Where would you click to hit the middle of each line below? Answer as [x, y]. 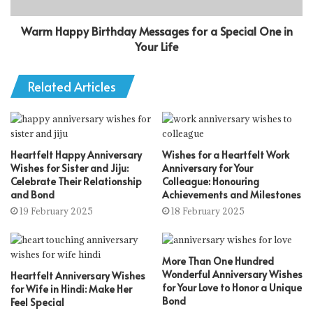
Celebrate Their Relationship [76, 181]
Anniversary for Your [208, 168]
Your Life [156, 46]
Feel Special [37, 302]
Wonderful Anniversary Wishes [232, 274]
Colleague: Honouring [211, 181]
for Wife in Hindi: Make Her [71, 289]
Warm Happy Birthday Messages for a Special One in [156, 31]
